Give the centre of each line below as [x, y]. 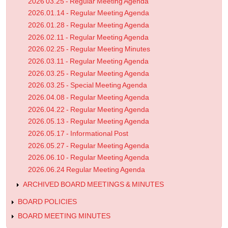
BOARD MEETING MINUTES [64, 216]
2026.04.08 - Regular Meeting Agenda [89, 97]
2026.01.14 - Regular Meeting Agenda [89, 13]
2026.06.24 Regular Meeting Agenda [87, 170]
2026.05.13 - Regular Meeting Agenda [89, 122]
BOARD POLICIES [47, 202]
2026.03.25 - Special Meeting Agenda [88, 85]
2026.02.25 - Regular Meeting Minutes [89, 49]
